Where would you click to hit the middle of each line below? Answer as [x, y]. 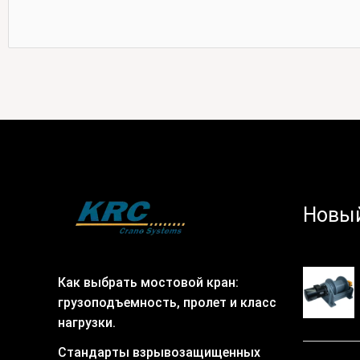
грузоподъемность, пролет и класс [167, 302]
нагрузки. [87, 322]
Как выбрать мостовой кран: [148, 282]
